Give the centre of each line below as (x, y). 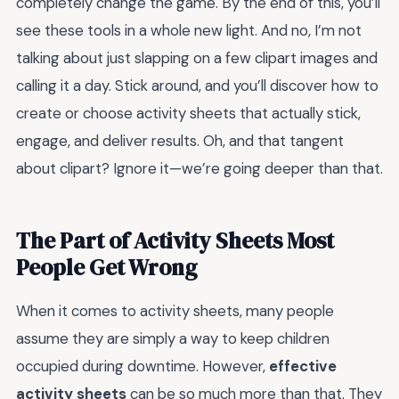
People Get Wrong (106, 268)
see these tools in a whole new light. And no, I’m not (189, 31)
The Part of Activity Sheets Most (175, 241)
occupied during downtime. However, (142, 366)
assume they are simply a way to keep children (173, 339)
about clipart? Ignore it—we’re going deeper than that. (199, 169)
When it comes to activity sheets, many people (175, 311)
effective (303, 366)
